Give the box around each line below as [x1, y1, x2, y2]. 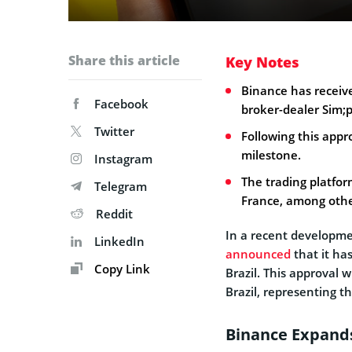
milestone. [241, 146, 301, 163]
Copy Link [91, 260, 150, 277]
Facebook [94, 95, 148, 112]
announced [225, 245, 291, 262]
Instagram [94, 150, 152, 167]
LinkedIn [94, 233, 145, 249]
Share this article [68, 51, 180, 69]
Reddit [96, 205, 133, 222]
